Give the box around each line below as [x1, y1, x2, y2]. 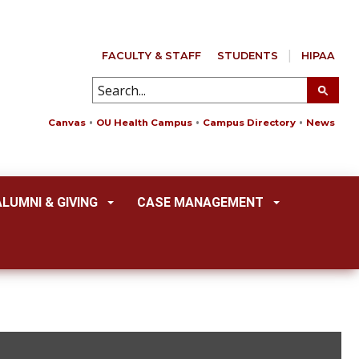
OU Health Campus [96, 117, 192, 128]
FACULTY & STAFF [102, 50, 201, 62]
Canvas [48, 117, 86, 128]
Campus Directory [203, 117, 296, 128]
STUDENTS [217, 50, 278, 62]
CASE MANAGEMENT [137, 195, 264, 211]
